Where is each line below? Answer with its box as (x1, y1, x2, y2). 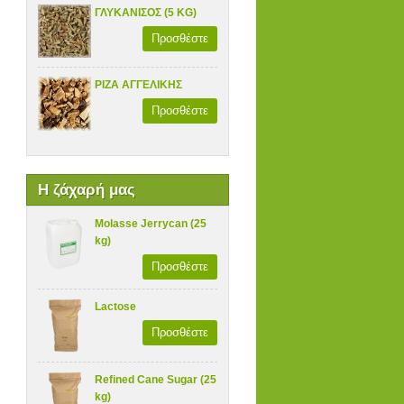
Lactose (95, 300, 137, 314)
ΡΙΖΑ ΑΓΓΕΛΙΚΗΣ (95, 78, 183, 92)
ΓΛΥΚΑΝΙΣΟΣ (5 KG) (95, 5, 197, 19)
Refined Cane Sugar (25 (95, 372, 217, 386)
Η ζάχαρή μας (37, 181, 135, 199)
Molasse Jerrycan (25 (95, 217, 207, 231)
